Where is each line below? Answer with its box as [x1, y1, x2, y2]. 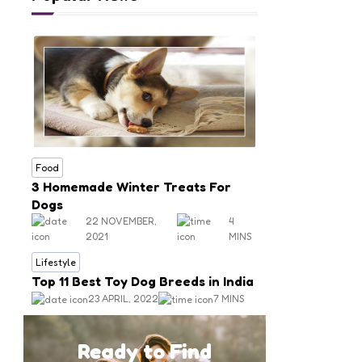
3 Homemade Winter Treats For [32, 179, 232, 196]
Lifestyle [36, 256, 77, 269]
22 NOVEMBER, [85, 215, 157, 228]
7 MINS [213, 293, 245, 305]
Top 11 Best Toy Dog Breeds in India [32, 273, 255, 290]
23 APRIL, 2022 [88, 293, 159, 305]
